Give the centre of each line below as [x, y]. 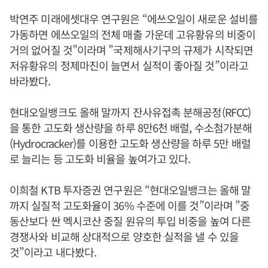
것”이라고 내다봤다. [53, 252]
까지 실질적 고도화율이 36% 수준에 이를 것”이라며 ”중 [130, 205]
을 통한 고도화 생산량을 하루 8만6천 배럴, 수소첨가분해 [131, 128]
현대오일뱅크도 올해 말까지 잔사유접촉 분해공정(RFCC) [130, 112]
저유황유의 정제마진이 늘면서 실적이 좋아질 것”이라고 [129, 66]
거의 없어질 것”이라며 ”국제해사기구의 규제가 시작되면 [131, 50]
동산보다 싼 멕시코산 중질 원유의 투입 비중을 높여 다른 [130, 221]
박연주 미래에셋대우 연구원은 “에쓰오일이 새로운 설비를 [134, 19]
